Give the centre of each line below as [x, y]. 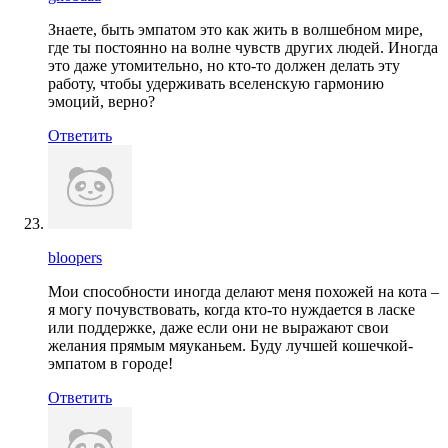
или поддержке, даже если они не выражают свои [218, 327]
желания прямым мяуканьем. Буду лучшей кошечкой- [230, 345]
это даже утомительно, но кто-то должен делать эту [224, 65]
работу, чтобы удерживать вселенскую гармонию [216, 83]
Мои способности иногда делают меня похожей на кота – [243, 291]
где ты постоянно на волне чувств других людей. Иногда [243, 47]
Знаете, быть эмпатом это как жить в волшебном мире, [235, 29]
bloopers [75, 257]
